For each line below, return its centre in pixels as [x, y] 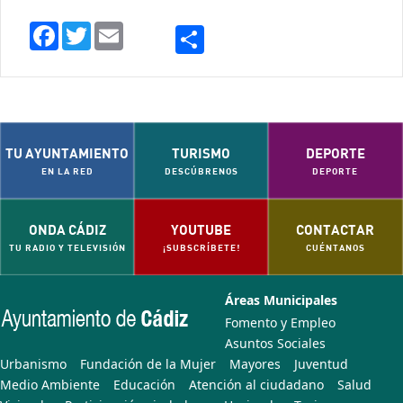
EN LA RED [67, 170]
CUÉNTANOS [335, 247]
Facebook [86, 36]
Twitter [112, 36]
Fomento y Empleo [280, 322]
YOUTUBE [201, 229]
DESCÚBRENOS [201, 170]
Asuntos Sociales [275, 343]
